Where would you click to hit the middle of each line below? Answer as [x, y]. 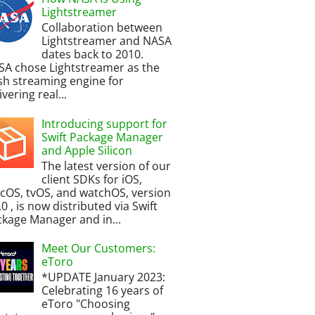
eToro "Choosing [86, 304]
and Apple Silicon [87, 150]
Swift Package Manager [103, 137]
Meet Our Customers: [99, 249]
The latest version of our [107, 166]
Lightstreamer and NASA [107, 41]
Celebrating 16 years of [103, 291]
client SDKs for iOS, [92, 179]
